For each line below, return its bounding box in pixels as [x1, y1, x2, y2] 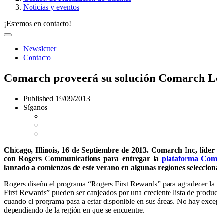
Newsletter [23, 45, 56, 53]
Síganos [23, 103, 47, 111]
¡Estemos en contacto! [4, 19, 71, 28]
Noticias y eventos [23, 3, 79, 11]
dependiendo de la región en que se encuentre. [4, 205, 145, 214]
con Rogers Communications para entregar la [4, 154, 162, 163]
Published [23, 94, 55, 103]
